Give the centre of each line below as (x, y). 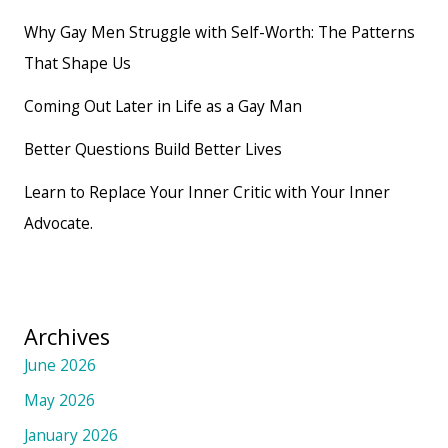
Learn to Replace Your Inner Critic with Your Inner (206, 192)
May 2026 (59, 400)
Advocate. (58, 223)
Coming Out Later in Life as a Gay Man (162, 106)
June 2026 (59, 365)
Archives (66, 337)
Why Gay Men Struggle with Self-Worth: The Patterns (219, 32)
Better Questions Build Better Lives (152, 149)
